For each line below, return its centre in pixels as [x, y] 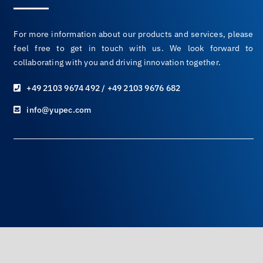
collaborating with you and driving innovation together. [117, 63]
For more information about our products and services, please [134, 34]
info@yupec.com [59, 110]
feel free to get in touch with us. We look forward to [134, 48]
